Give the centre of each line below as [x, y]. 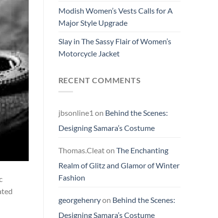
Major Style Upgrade [93, 22]
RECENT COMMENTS [100, 80]
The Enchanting [142, 150]
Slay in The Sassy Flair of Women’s [115, 41]
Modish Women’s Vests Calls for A [115, 10]
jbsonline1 [76, 113]
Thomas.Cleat [81, 150]
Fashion [72, 178]
